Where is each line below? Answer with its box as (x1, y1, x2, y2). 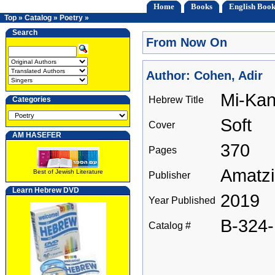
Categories (12, 95, 51, 104)
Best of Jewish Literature (33, 168, 103, 175)
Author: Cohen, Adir (146, 69, 263, 82)
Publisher (149, 170, 190, 180)
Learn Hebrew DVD (12, 186, 79, 195)
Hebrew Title (149, 95, 204, 105)
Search (12, 28, 37, 37)
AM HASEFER (12, 131, 61, 139)
